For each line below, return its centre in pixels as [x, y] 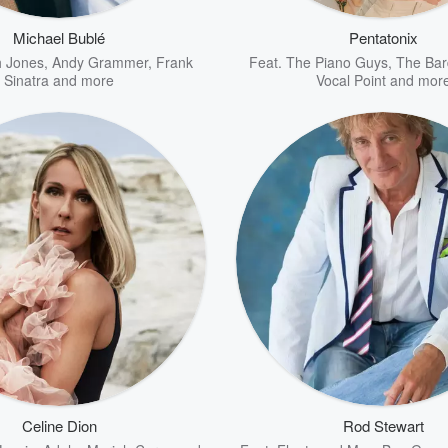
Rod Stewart [383, 425]
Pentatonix [383, 37]
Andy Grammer [99, 62]
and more [81, 80]
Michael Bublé [59, 37]
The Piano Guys [337, 62]
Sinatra [26, 80]
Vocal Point [350, 80]
